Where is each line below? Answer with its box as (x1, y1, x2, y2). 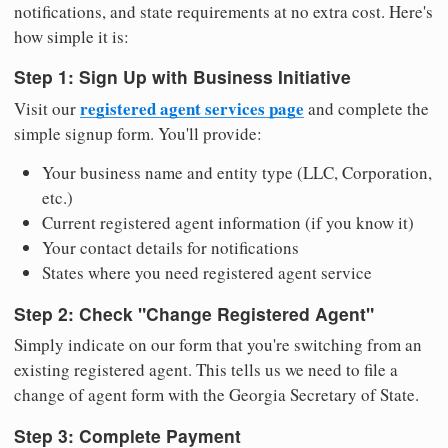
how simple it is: (14, 24, 129, 48)
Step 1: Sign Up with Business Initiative (14, 64, 351, 90)
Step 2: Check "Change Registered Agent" (14, 300, 374, 326)
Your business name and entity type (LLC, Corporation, (42, 161, 432, 185)
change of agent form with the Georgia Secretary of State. (14, 383, 419, 407)
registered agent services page (80, 96, 304, 122)
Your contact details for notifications (42, 236, 299, 260)
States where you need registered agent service (42, 261, 372, 285)
